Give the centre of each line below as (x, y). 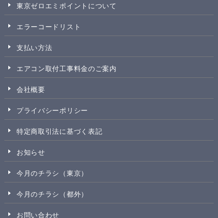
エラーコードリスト (49, 27)
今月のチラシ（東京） (52, 173)
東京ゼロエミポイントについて (66, 6)
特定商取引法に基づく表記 (59, 132)
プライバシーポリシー (52, 111)
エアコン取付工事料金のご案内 (66, 69)
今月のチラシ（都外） (52, 194)
